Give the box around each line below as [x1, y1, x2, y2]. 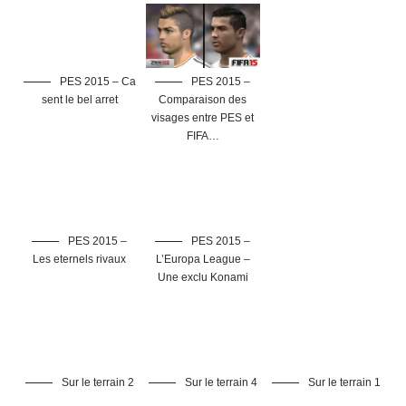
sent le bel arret [41, 92, 118, 106]
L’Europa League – [155, 252, 250, 266]
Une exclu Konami [157, 270, 248, 284]
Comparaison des [159, 92, 247, 106]
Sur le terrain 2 [58, 375, 134, 389]
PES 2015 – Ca [56, 74, 136, 88]
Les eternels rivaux [33, 252, 127, 266]
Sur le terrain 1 [304, 375, 381, 389]
